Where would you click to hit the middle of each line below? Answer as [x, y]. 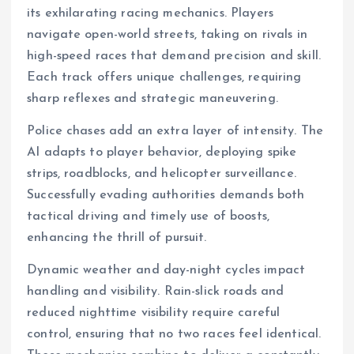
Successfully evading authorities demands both [166, 195]
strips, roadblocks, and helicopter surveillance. [162, 173]
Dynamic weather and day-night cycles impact [166, 271]
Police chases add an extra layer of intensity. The [175, 131]
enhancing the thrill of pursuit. [117, 237]
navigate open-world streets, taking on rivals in [167, 34]
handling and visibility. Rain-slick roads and [156, 292]
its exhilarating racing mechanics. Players [150, 13]
